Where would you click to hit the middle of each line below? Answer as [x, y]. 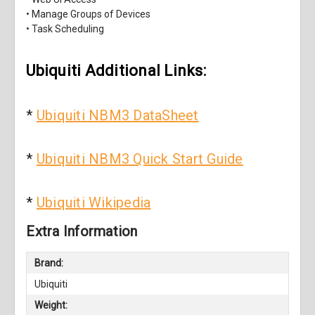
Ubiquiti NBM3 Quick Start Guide [140, 159]
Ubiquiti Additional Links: [116, 71]
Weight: [51, 305]
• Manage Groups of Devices [89, 14]
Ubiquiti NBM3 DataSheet [117, 116]
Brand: [49, 263]
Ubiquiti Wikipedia [94, 203]
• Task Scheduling [65, 29]
